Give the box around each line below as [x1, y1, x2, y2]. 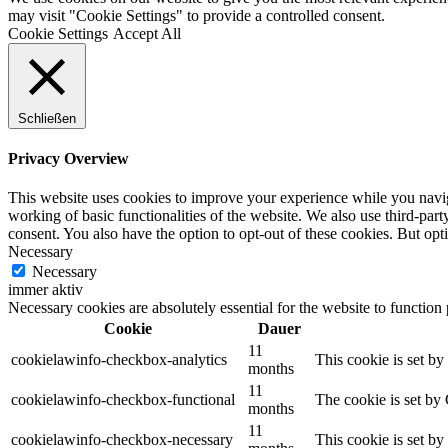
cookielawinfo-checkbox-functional [11, 391, 235, 409]
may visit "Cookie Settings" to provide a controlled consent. [8, 6, 385, 24]
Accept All [113, 24, 181, 42]
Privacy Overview [8, 149, 129, 167]
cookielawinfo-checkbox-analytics [11, 351, 227, 369]
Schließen [18, 110, 76, 126]
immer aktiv [8, 281, 83, 299]
